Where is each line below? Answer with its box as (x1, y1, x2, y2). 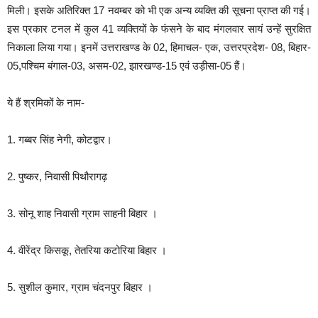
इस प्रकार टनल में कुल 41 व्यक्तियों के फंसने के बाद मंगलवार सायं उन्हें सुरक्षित (7, 22, 311, 35)
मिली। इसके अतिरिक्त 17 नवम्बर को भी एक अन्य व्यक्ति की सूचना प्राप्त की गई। (7, 4, 311, 16)
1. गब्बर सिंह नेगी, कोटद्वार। (7, 133, 112, 146)
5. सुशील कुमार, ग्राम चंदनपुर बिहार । (7, 280, 153, 293)
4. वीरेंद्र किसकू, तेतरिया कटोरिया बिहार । (7, 243, 167, 256)
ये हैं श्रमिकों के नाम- (7, 96, 84, 109)
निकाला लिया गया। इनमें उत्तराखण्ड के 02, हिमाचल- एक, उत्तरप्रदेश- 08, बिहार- (7, 40, 311, 53)
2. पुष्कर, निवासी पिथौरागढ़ (7, 170, 107, 182)
